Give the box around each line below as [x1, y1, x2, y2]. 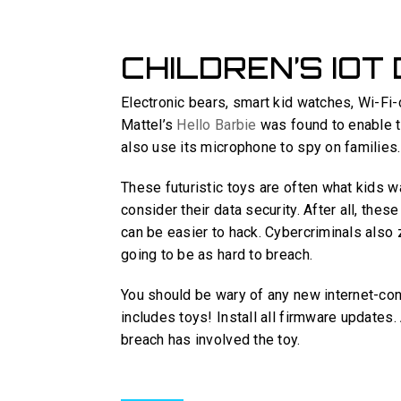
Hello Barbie [176, 116, 257, 134]
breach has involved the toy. [121, 331, 301, 349]
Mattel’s [121, 116, 177, 134]
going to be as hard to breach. [121, 246, 313, 264]
